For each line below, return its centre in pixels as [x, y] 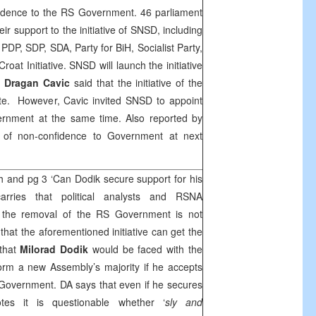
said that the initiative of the [136, 83]
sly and [183, 302]
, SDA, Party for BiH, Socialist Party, [123, 47]
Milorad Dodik [54, 249]
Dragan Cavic [37, 83]
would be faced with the [146, 249]
